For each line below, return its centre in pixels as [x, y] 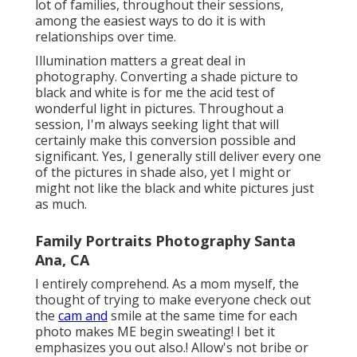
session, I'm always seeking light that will [157, 125]
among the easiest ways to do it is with [150, 21]
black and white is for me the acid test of [155, 93]
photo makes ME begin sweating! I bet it [155, 332]
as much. [61, 204]
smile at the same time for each [202, 316]
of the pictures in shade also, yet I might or [163, 173]
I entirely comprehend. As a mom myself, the [167, 284]
